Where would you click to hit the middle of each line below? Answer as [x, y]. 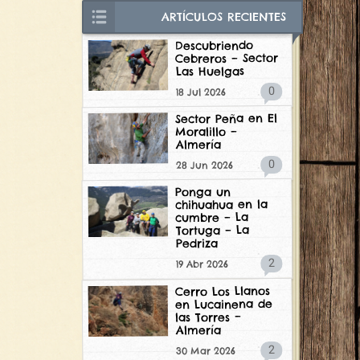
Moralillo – [207, 132]
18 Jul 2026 [201, 92]
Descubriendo [215, 46]
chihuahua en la [222, 205]
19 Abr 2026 [202, 264]
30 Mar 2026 [206, 350]
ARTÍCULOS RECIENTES [227, 16]
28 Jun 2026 [205, 165]
